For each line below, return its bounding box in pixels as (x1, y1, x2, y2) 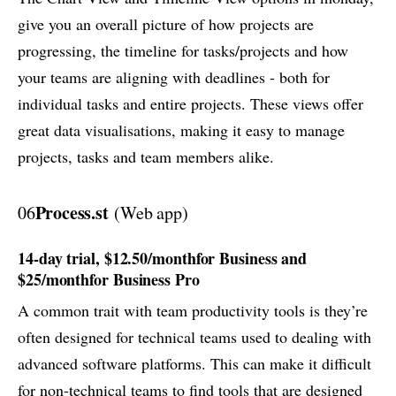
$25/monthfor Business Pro (18, 268, 200, 292)
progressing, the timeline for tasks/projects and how (18, 40, 348, 62)
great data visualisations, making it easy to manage (18, 119, 345, 141)
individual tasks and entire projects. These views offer (18, 93, 363, 115)
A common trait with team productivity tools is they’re (18, 299, 368, 321)
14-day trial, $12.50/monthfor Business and (18, 247, 308, 270)
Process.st (34, 200, 109, 226)
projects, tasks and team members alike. (18, 146, 274, 168)
